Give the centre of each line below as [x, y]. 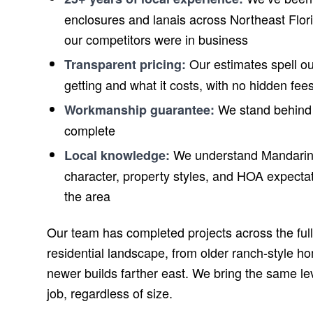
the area [87, 195]
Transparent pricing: [125, 64]
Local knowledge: [117, 155]
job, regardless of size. [110, 292]
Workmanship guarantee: [139, 109]
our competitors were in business [156, 39]
